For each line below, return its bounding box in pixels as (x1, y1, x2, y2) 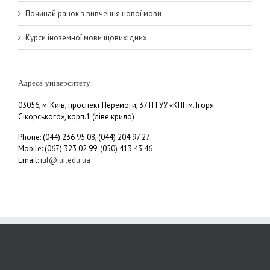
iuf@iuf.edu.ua (40, 154, 90, 165)
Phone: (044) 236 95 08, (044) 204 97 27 (18, 131, 150, 142)
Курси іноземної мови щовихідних (25, 32, 147, 43)
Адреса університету (18, 78, 90, 87)
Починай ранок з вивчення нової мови (25, 8, 162, 19)
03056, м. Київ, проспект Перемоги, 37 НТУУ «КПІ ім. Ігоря (18, 99, 214, 110)
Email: (18, 154, 40, 165)
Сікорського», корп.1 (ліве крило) (18, 111, 134, 122)
